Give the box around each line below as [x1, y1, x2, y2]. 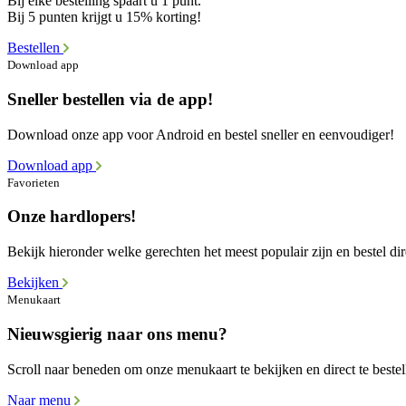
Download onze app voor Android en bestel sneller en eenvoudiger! [7, 126, 394, 142]
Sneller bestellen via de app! [7, 89, 213, 109]
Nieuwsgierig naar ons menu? [7, 324, 227, 343]
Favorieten [7, 175, 60, 189]
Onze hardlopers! [7, 207, 136, 227]
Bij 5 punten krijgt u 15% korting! [7, 9, 201, 25]
